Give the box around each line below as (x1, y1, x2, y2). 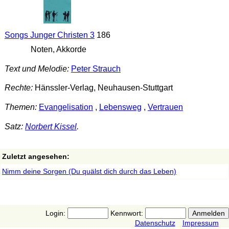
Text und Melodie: (4, 64, 69, 73)
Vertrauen (147, 103, 183, 112)
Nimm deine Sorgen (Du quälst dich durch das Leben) (2, 167, 176, 175)
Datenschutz (134, 218, 175, 227)
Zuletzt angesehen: (2, 152, 70, 161)
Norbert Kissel (25, 122, 77, 131)
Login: (45, 209, 67, 217)
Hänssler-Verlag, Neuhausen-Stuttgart (32, 83, 173, 93)
